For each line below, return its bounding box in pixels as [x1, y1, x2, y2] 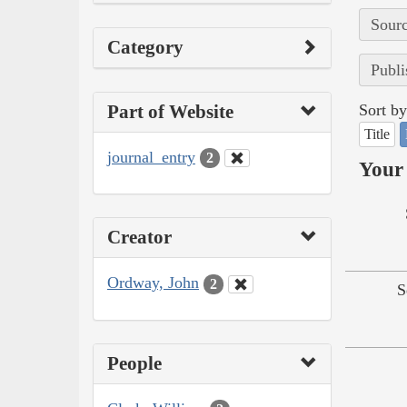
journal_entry [107, 147, 195, 166]
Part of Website [107, 100, 233, 123]
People [107, 352, 162, 374]
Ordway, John [107, 273, 199, 293]
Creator [107, 226, 172, 249]
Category [107, 35, 184, 58]
